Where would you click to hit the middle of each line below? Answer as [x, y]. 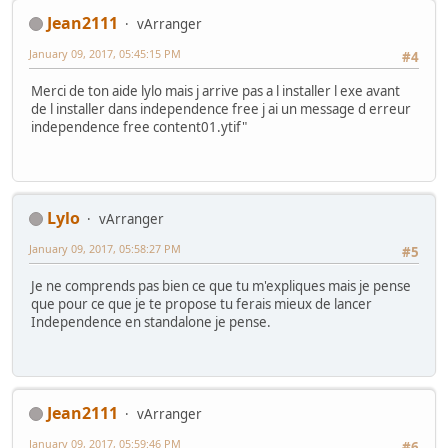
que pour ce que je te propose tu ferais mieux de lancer [201, 304]
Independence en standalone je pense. [151, 322]
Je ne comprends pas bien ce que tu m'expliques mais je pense [221, 286]
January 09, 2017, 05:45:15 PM [105, 53]
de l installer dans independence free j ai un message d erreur [221, 109]
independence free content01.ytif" [139, 127]
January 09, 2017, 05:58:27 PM [105, 248]
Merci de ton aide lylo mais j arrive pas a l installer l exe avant [215, 91]
